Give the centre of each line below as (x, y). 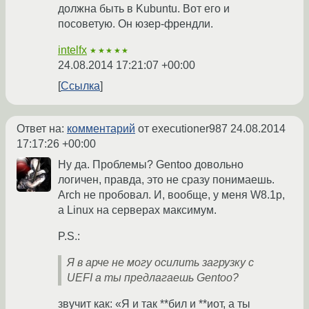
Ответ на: (42, 129)
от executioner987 (183, 129)
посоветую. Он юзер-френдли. (136, 24)
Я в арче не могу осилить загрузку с (160, 263)
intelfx (72, 50)
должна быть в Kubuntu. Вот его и (144, 9)
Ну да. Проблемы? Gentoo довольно (151, 165)
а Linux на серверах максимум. (137, 210)
